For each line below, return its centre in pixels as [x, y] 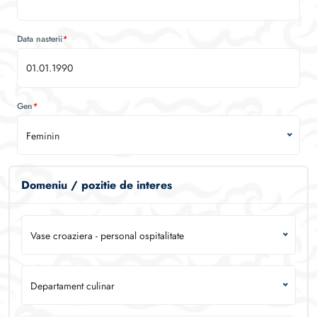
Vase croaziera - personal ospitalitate [107, 236]
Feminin [43, 136]
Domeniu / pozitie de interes [97, 185]
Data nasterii [40, 39]
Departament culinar [73, 286]
